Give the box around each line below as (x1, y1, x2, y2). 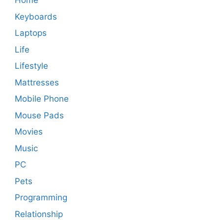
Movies (15, 127, 43, 137)
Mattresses (15, 77, 59, 87)
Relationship (15, 209, 63, 219)
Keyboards (15, 11, 57, 22)
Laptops (15, 28, 47, 38)
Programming (15, 192, 67, 203)
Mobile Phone (15, 94, 69, 104)
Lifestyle (15, 61, 48, 71)
